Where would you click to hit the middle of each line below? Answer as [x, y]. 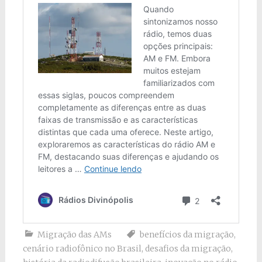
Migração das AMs [74, 235]
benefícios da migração [187, 235]
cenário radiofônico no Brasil [82, 249]
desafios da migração [188, 249]
